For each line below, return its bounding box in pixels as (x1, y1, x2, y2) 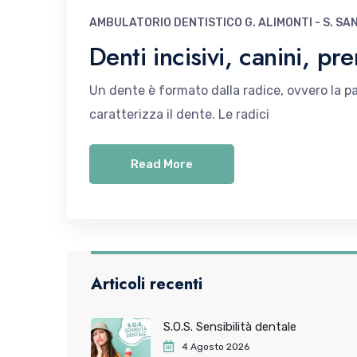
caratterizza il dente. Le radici (89, 107, 269, 122)
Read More (131, 157, 193, 171)
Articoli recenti (91, 273, 202, 296)
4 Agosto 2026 (182, 341, 249, 352)
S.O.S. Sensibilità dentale (163, 320, 296, 334)
